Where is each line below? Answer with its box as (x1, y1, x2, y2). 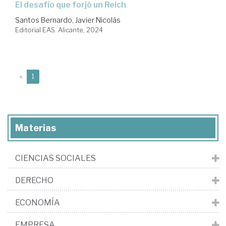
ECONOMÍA (15, 198, 60, 208)
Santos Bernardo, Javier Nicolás (15, 16, 121, 25)
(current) (34, 72, 60, 80)
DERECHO (15, 176, 53, 186)
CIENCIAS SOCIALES (15, 153, 96, 163)
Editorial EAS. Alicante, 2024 (15, 26, 103, 34)
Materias (15, 123, 56, 134)
